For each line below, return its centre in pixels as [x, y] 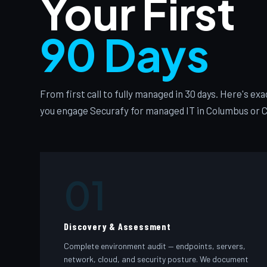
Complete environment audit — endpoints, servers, [155, 246]
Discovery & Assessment [117, 226]
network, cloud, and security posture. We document [156, 259]
